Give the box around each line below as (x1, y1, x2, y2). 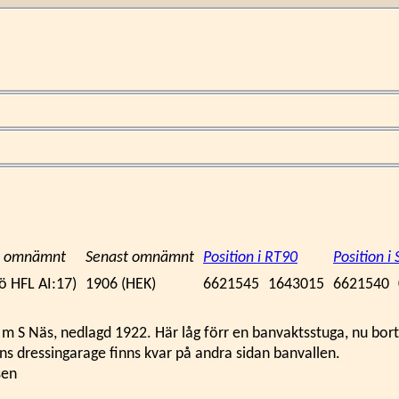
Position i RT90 (203, 249, 297, 266)
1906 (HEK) (85, 276, 156, 293)
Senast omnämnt (85, 249, 194, 266)
